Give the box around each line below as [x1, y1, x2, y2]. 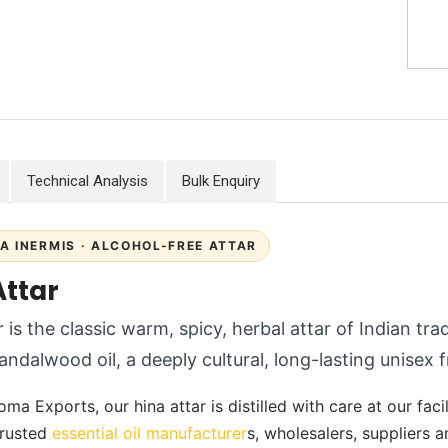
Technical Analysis [27, 172, 148, 191]
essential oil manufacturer [52, 423, 247, 444]
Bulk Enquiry [182, 172, 260, 191]
